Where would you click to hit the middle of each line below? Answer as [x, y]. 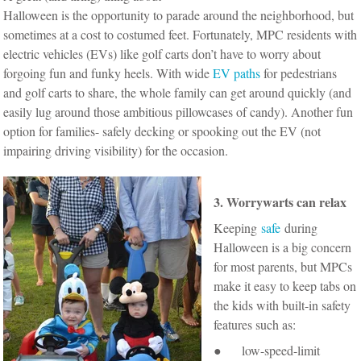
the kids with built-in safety [282, 305]
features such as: [255, 324]
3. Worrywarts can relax [280, 201]
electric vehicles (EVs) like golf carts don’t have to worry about [162, 53]
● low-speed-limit [267, 350]
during [299, 227]
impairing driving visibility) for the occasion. [118, 150]
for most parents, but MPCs [283, 266]
